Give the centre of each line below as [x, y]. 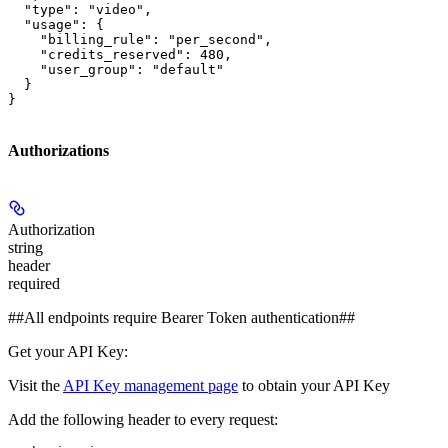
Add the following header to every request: [143, 419]
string [25, 247]
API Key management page [150, 385]
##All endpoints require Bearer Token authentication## [181, 317]
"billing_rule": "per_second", [140, 40]
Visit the [35, 385]
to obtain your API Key [314, 385]
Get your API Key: [68, 351]
